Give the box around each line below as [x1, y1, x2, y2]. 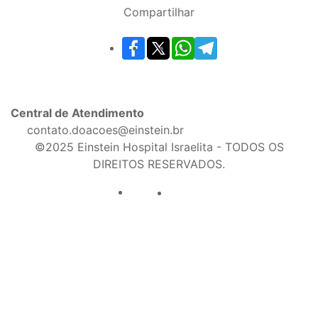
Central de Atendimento [11, 106, 144, 121]
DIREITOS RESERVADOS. [93, 157, 225, 172]
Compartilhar [124, 5, 194, 20]
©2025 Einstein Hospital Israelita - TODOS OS [34, 140, 284, 155]
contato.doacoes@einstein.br [23, 123, 184, 138]
